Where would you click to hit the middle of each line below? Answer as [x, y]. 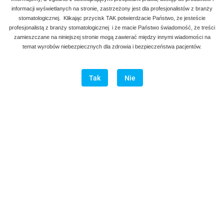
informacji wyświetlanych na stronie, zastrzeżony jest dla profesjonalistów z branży [112, 8]
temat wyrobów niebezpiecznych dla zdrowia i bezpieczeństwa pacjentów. [112, 46]
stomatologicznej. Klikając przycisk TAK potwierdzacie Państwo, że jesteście [112, 18]
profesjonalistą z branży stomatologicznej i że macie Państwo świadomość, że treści [112, 27]
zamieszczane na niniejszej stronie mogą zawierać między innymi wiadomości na [112, 37]
